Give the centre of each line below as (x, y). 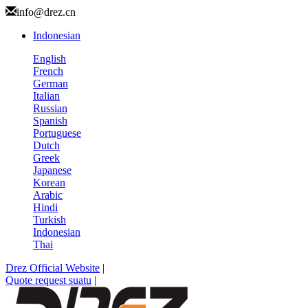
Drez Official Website (53, 268)
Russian (50, 108)
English (49, 59)
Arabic (48, 195)
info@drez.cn (46, 12)
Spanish (50, 121)
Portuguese (57, 133)
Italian (46, 96)
